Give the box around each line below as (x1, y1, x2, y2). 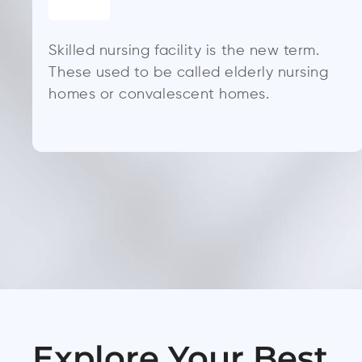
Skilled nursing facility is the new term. (48, 43, 320, 58)
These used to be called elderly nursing (48, 65, 329, 80)
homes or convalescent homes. (48, 86, 270, 102)
